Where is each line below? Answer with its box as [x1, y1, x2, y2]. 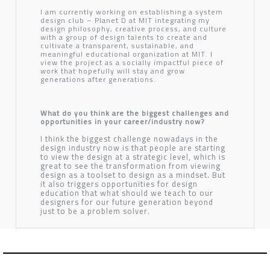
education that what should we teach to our [40, 185, 213, 200]
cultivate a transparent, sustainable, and [40, 38, 194, 52]
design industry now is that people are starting [40, 140, 225, 155]
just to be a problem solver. [40, 203, 150, 218]
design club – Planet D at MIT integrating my [40, 13, 210, 27]
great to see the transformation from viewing [40, 158, 221, 173]
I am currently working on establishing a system [40, 4, 223, 19]
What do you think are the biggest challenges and [40, 105, 229, 120]
